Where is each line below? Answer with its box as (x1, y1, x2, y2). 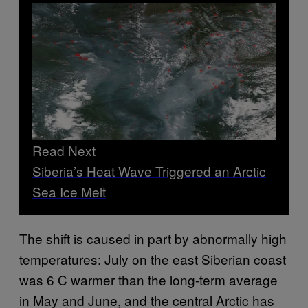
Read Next (32, 140, 96, 159)
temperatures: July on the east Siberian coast (19, 249, 286, 268)
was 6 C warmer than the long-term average (19, 269, 278, 289)
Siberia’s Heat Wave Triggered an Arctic (32, 161, 266, 180)
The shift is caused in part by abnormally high (19, 228, 287, 247)
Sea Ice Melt (32, 181, 106, 201)
